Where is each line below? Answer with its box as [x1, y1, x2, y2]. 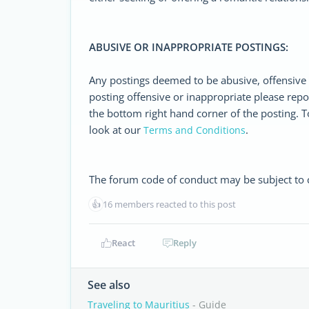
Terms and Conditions [143, 123, 246, 137]
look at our [89, 123, 143, 137]
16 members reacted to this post [103, 198, 236, 210]
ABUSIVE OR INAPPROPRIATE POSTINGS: [89, 40, 288, 54]
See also [88, 277, 130, 292]
